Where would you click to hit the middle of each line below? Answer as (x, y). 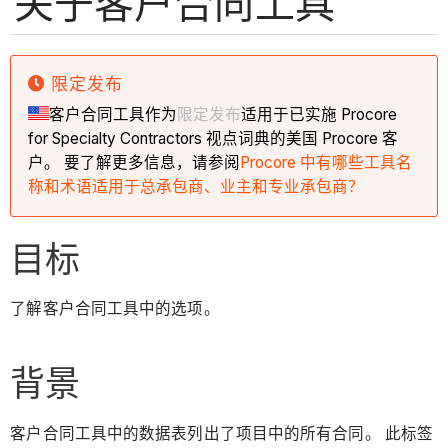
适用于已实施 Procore (319, 114)
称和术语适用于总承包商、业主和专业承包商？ (196, 186)
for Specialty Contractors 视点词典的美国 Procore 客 (213, 138)
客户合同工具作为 (113, 114)
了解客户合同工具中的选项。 (115, 309)
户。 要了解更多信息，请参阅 (134, 162)
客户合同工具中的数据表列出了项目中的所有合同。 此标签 (222, 433)
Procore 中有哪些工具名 (326, 162)
